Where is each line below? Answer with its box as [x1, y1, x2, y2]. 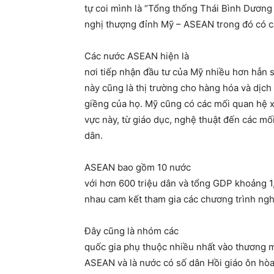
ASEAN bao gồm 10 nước [84, 161, 191, 174]
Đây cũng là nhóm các [84, 225, 179, 237]
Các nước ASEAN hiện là [84, 50, 189, 62]
